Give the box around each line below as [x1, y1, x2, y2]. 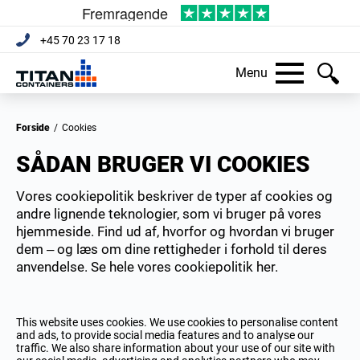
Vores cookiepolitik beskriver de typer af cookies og [16, 188, 333, 204]
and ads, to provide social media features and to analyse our [16, 329, 314, 342]
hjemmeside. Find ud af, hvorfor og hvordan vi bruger [16, 223, 334, 239]
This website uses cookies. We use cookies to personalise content [16, 316, 338, 329]
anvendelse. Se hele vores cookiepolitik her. [16, 259, 278, 275]
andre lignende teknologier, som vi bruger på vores [16, 206, 321, 222]
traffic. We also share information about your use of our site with [16, 342, 335, 354]
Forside [22, 122, 50, 133]
